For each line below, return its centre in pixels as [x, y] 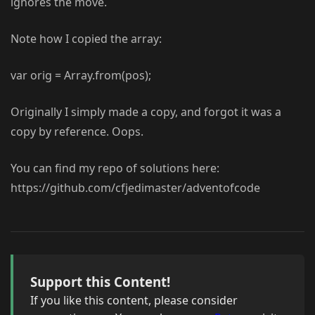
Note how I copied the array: [86, 39]
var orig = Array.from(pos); [81, 76]
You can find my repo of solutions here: [115, 168]
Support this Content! [100, 282]
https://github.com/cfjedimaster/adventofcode [135, 188]
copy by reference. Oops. [77, 132]
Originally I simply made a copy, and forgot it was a [146, 112]
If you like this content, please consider [134, 301]
